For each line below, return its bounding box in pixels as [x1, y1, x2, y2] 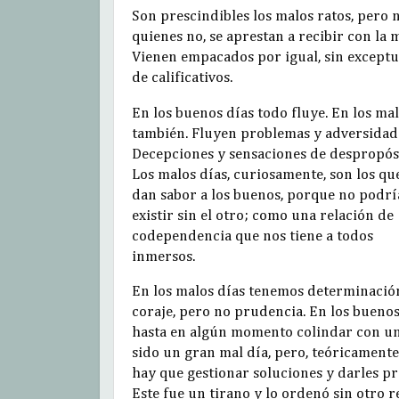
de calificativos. [132, 69, 232, 85]
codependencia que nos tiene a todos [132, 228, 373, 244]
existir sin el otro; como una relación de [132, 208, 394, 224]
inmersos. [132, 248, 195, 265]
